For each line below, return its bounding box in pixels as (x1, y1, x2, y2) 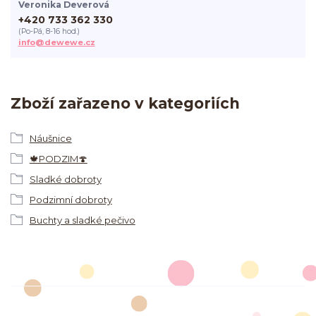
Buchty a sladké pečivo (29, 214, 135, 226)
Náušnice (29, 132, 72, 144)
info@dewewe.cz (18, 37, 95, 47)
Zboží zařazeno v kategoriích (11, 95, 240, 113)
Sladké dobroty (29, 173, 102, 185)
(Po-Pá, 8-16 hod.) (18, 26, 80, 36)
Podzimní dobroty (29, 193, 112, 205)
